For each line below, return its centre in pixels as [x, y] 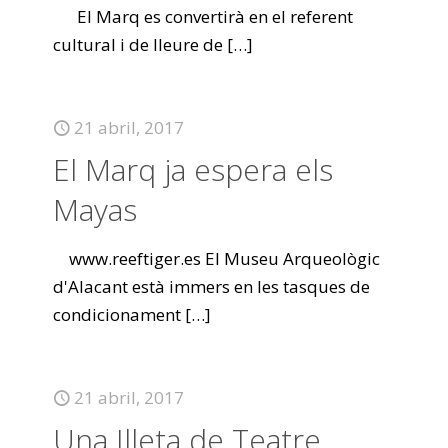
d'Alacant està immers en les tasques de [211, 286]
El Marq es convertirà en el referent [203, 16]
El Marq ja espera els [193, 169]
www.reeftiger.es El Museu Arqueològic [216, 258]
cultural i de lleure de [138, 44]
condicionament [117, 314]
